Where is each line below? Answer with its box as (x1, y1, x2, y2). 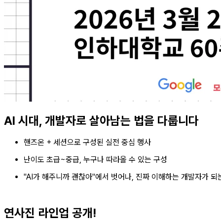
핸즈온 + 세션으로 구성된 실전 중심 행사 (24, 137, 151, 147)
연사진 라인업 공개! (4, 205, 96, 220)
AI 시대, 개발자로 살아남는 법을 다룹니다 (4, 113, 199, 128)
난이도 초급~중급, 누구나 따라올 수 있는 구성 (24, 154, 167, 164)
